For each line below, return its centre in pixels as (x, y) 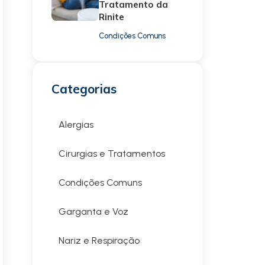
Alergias (76, 125)
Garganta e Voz (93, 211)
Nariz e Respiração (99, 240)
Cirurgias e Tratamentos (112, 153)
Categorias (84, 89)
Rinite (112, 17)
